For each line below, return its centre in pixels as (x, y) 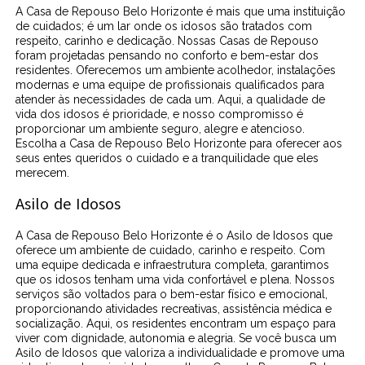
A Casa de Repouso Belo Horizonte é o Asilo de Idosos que (174, 236)
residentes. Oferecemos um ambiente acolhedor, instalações (176, 70)
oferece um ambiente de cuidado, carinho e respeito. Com (171, 251)
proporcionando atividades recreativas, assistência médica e (174, 309)
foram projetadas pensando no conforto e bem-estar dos (167, 56)
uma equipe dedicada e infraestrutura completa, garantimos (173, 265)
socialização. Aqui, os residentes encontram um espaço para (176, 324)
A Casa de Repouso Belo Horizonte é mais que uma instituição (181, 12)
